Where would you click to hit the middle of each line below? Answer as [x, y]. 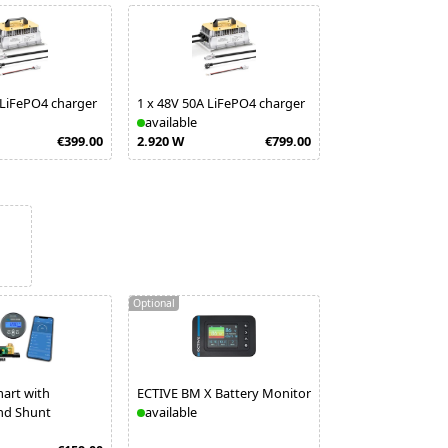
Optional [154, 303]
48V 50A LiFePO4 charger [231, 103]
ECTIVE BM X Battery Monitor [224, 393]
